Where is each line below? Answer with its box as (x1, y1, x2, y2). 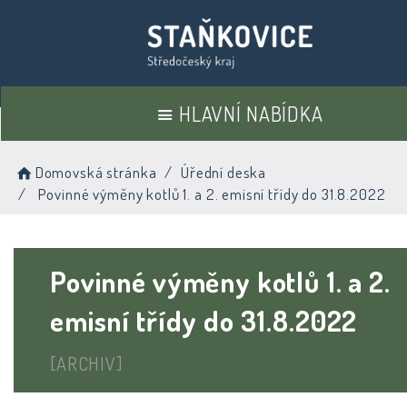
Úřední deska (180, 163, 267, 182)
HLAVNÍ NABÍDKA (178, 100, 323, 126)
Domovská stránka (35, 163, 157, 182)
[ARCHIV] (50, 351, 123, 375)
